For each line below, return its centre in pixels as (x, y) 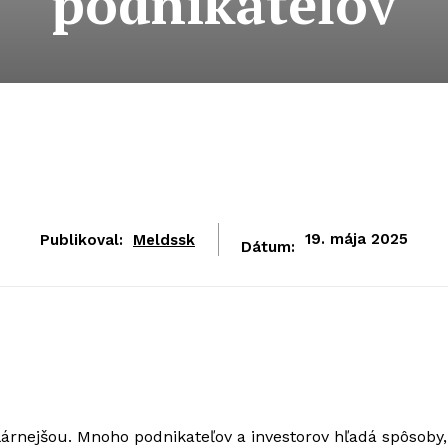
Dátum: (268, 247)
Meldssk (164, 239)
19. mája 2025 (356, 239)
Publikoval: (81, 239)
